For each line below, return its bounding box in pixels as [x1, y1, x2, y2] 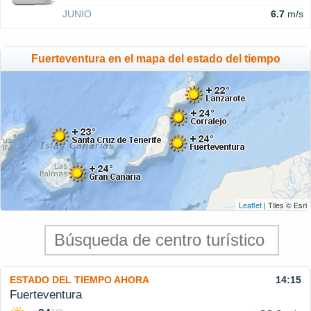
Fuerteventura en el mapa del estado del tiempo [31, 53, 280, 65]
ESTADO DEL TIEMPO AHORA [10, 274, 149, 286]
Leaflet [239, 199, 262, 211]
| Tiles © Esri [262, 199, 307, 211]
